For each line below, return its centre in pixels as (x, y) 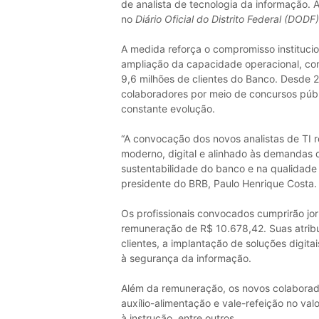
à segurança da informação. (186, 258)
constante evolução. (168, 109)
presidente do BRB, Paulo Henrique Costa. (219, 184)
